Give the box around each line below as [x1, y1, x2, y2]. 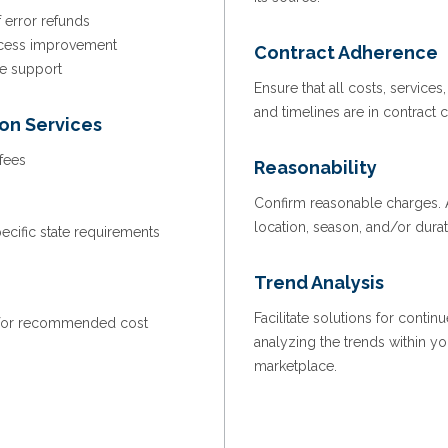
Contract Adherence [254, 42, 438, 63]
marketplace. [254, 358, 337, 374]
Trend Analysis [254, 272, 384, 293]
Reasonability [254, 157, 377, 178]
